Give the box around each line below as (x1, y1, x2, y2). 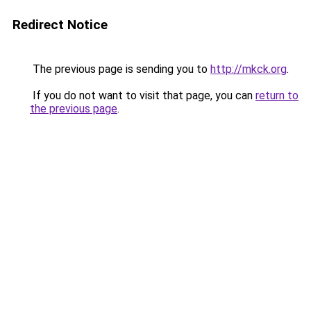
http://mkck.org (210, 62, 287, 76)
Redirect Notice (12, 17, 108, 33)
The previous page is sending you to (30, 62, 210, 76)
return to (255, 89, 299, 102)
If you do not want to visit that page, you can (30, 89, 255, 102)
